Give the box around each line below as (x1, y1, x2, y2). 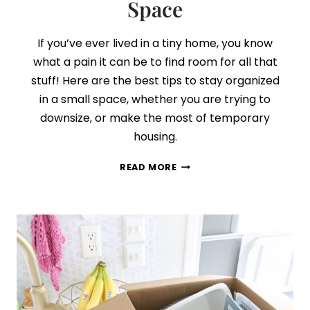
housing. (133, 129, 177, 145)
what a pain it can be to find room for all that (33, 54, 277, 70)
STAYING (176, 201, 221, 213)
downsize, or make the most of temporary (40, 110, 270, 126)
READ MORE (120, 161, 177, 173)
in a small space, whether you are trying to (39, 91, 271, 107)
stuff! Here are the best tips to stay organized (30, 73, 280, 89)
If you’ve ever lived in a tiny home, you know (37, 35, 273, 51)
